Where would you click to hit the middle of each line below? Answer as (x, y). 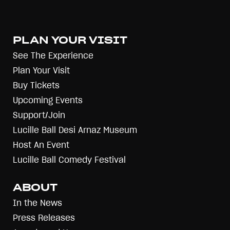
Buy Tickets (36, 85)
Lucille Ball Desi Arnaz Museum (75, 130)
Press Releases (44, 218)
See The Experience (53, 56)
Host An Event (41, 145)
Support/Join (39, 115)
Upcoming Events (48, 100)
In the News (37, 203)
